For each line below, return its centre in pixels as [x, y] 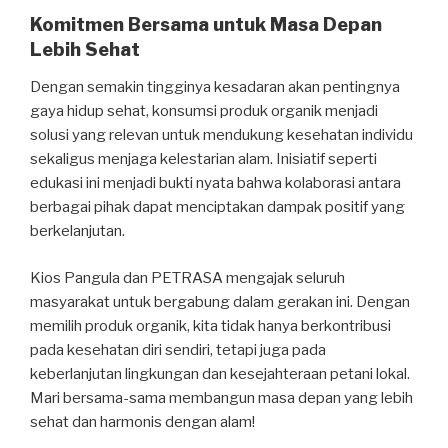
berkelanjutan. [77, 231]
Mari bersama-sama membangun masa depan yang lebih [221, 397]
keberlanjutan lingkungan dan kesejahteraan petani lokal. [220, 373]
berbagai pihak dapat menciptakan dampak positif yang [217, 207]
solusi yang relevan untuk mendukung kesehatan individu [221, 135]
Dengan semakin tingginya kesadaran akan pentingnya [215, 87]
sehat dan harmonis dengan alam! [142, 421]
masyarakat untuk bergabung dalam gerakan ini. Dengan [220, 301]
